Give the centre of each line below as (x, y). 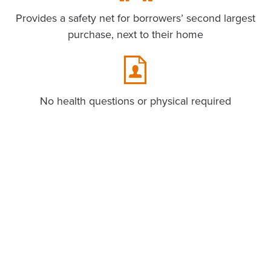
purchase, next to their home (135, 35)
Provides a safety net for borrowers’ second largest (135, 18)
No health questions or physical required (135, 101)
